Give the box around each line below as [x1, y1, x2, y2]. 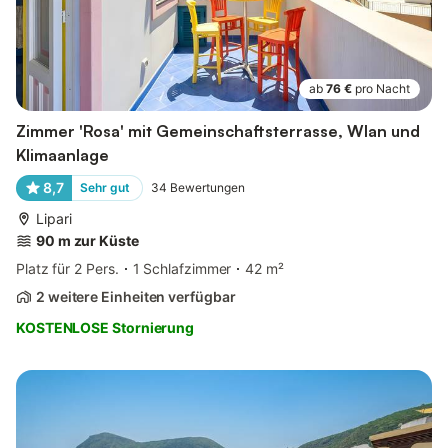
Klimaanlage [16, 144, 109, 165]
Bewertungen [169, 179, 245, 195]
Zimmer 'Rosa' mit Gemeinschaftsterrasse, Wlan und [16, 120, 420, 141]
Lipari [36, 209, 72, 227]
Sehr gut [79, 179, 130, 195]
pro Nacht [355, 80, 410, 96]
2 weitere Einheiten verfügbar [36, 287, 236, 305]
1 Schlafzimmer [132, 259, 232, 277]
